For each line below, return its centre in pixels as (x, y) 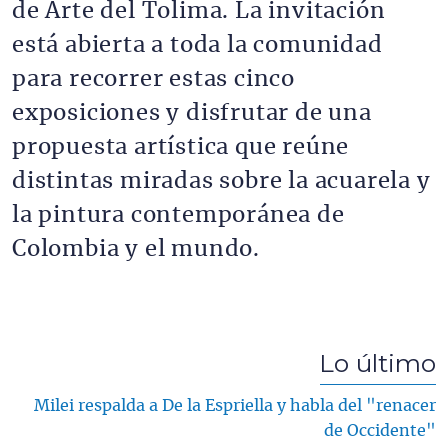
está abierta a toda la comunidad (197, 45)
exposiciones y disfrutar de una (192, 113)
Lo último (377, 362)
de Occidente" (380, 430)
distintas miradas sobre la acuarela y (221, 181)
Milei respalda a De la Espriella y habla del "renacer (235, 405)
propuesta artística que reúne (181, 147)
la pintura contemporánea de (178, 215)
